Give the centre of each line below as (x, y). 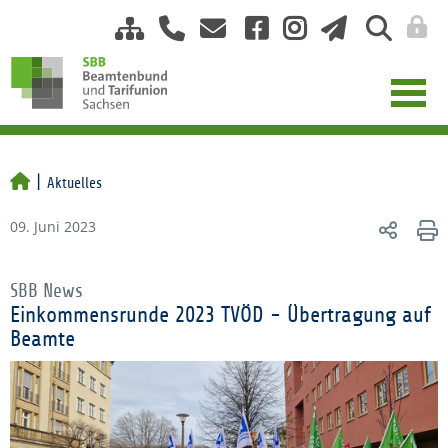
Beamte (42, 339)
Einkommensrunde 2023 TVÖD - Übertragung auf (220, 315)
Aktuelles (74, 183)
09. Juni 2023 (53, 226)
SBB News (46, 291)
